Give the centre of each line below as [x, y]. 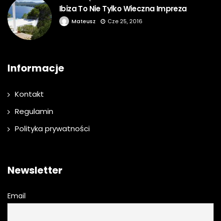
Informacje [36, 68]
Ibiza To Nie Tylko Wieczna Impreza [123, 9]
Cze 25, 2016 [125, 21]
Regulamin [34, 111]
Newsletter [35, 170]
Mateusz [84, 21]
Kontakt [29, 94]
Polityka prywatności [52, 129]
